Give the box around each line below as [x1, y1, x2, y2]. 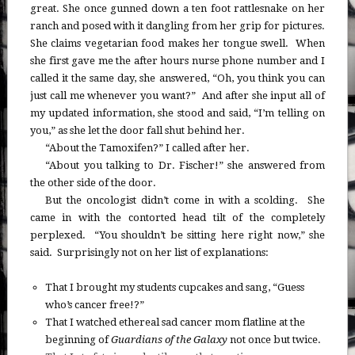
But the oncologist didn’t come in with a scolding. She [45, 194, 326, 206]
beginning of [45, 334, 112, 345]
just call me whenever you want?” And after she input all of [29, 90, 326, 101]
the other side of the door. [29, 177, 156, 189]
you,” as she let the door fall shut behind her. [29, 124, 245, 136]
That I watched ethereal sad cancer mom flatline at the [45, 316, 306, 328]
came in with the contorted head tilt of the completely [29, 212, 326, 223]
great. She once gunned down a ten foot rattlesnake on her [29, 2, 326, 14]
